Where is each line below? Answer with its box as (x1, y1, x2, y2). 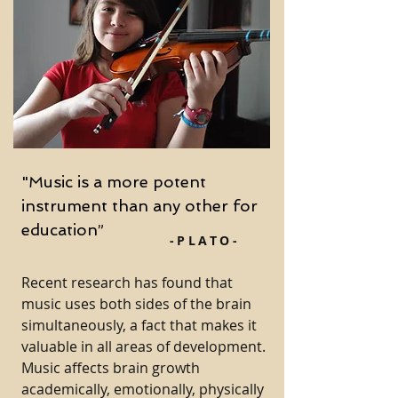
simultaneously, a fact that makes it (21, 315, 257, 335)
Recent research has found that (21, 273, 233, 292)
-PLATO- (169, 232, 241, 249)
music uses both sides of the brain (21, 294, 251, 314)
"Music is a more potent (21, 172, 206, 191)
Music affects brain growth (21, 358, 200, 378)
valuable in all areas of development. (21, 337, 266, 356)
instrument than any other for (21, 196, 258, 215)
